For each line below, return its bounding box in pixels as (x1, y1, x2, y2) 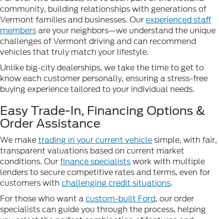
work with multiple (131, 155, 205, 167)
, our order (155, 193, 194, 204)
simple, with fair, (152, 134, 217, 146)
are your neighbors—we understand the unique (36, 24, 216, 36)
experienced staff (146, 14, 211, 25)
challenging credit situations (62, 177, 171, 189)
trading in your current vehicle (38, 134, 152, 146)
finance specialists (60, 155, 131, 167)
